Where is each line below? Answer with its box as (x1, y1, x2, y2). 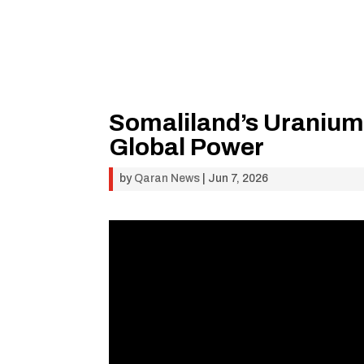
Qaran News (134, 171, 201, 184)
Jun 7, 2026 (208, 171, 269, 184)
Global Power (109, 133, 265, 160)
